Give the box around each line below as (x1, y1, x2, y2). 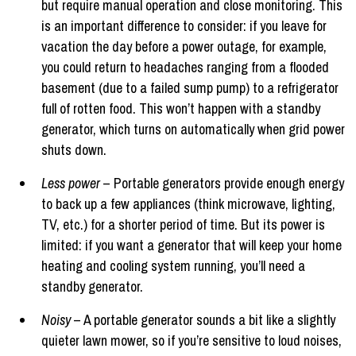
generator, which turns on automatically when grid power (41, 118, 345, 139)
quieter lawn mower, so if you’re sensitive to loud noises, (41, 330, 342, 350)
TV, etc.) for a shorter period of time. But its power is (41, 214, 325, 234)
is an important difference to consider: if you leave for (41, 15, 327, 36)
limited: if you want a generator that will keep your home (41, 234, 342, 255)
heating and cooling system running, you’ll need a (41, 255, 305, 276)
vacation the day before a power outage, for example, (41, 36, 327, 56)
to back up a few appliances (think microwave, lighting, (41, 193, 335, 214)
